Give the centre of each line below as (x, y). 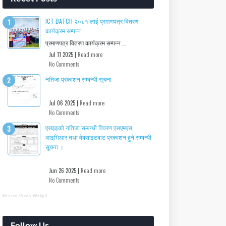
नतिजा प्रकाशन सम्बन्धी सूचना (78, 79)
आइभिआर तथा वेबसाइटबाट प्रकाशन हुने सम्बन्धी (98, 137)
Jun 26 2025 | (65, 171)
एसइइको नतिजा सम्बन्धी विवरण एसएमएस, (90, 127)
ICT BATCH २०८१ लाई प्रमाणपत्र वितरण (92, 21)
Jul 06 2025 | (64, 103)
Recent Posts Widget (25, 196)
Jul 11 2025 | (63, 54)
